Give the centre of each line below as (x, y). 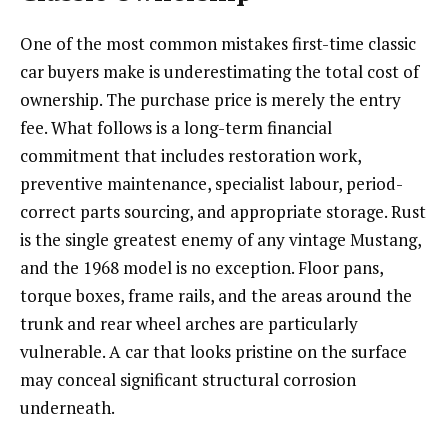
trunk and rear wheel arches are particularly (189, 324)
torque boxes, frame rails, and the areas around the (216, 296)
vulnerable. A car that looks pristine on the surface (213, 352)
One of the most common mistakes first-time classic (218, 44)
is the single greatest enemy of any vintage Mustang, (220, 240)
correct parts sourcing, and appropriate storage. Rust (223, 212)
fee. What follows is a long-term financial (176, 128)
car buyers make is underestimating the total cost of (219, 72)
